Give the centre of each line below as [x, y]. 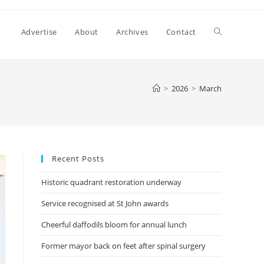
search [227, 119]
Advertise [39, 32]
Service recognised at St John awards [105, 203]
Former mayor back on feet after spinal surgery [123, 246]
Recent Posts [78, 159]
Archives [132, 32]
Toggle [227, 32]
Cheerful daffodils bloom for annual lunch [114, 225]
